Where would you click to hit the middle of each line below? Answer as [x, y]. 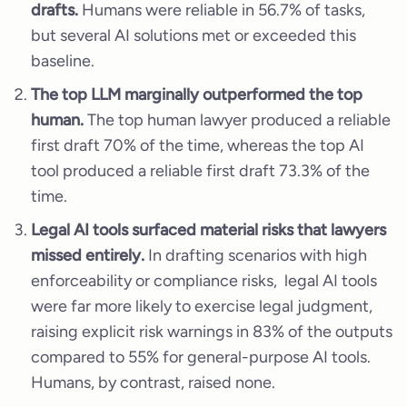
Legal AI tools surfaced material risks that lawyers [208, 229]
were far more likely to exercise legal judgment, [202, 306]
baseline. [63, 60]
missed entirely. [88, 255]
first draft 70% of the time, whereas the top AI [198, 145]
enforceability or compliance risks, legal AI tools [204, 280]
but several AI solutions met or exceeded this [194, 35]
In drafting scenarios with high [256, 255]
